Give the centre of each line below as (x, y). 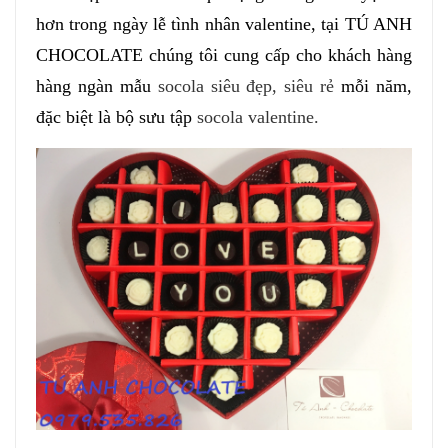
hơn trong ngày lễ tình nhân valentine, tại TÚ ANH (224, 24)
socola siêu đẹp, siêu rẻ (246, 86)
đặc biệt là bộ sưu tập (116, 117)
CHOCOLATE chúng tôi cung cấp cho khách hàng (224, 55)
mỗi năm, (373, 86)
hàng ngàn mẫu (97, 86)
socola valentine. (260, 117)
